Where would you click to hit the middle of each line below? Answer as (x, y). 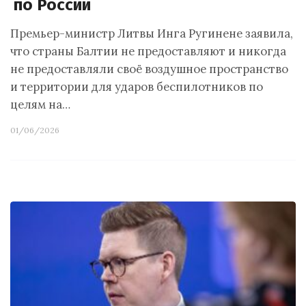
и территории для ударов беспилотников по (137, 87)
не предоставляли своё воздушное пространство (149, 69)
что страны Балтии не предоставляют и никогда (148, 51)
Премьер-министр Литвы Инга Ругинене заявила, (152, 33)
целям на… (40, 105)
